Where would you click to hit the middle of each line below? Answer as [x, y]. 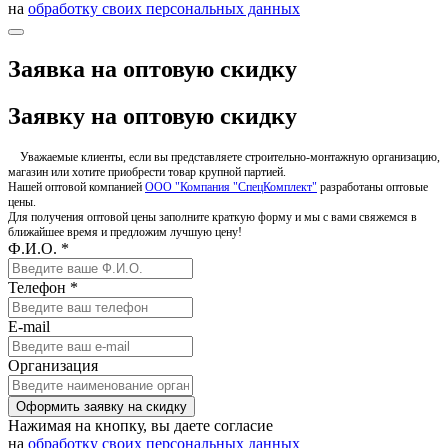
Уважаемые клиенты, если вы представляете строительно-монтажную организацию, [224, 156]
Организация [53, 365]
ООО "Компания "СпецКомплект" [231, 186]
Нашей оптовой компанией [76, 186]
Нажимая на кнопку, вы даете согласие [140, 425]
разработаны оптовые [372, 186]
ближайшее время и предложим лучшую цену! [125, 231]
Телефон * [43, 287]
